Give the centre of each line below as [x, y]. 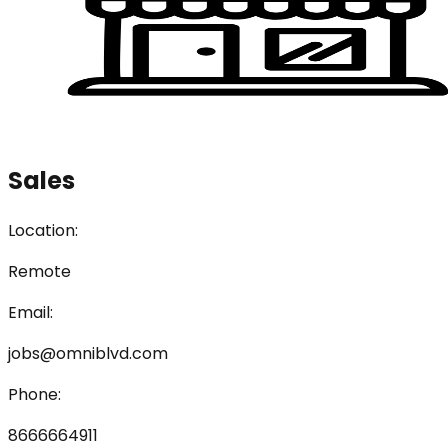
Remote [39, 271]
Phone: [34, 394]
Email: [30, 312]
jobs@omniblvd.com [88, 353]
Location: [43, 230]
